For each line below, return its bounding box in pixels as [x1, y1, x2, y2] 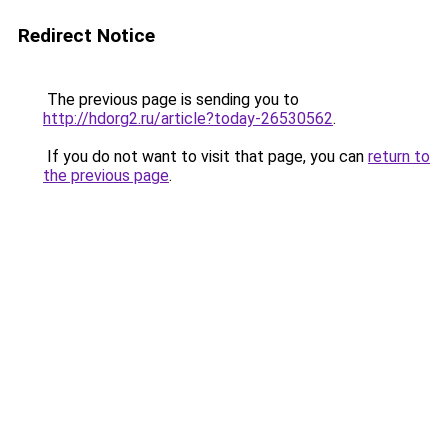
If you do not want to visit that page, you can [43, 147, 368, 166]
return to [368, 147, 430, 166]
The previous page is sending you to [43, 90, 299, 109]
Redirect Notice [18, 24, 155, 47]
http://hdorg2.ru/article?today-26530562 [43, 109, 333, 128]
